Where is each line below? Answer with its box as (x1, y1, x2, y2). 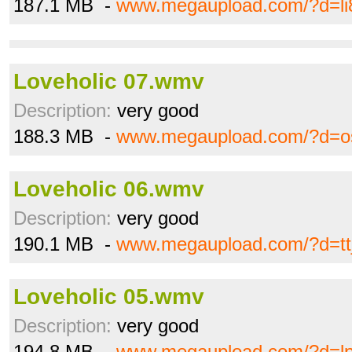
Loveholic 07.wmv (13, 69, 204, 93)
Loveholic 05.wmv (13, 284, 204, 309)
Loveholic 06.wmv (13, 177, 204, 201)
